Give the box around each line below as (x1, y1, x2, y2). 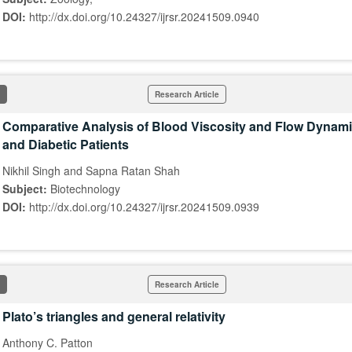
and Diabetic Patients (2, 135, 129, 153)
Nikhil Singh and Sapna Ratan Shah (2, 163, 180, 178)
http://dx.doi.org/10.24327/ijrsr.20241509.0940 (29, 9, 259, 24)
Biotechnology (50, 181, 120, 196)
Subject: (2, 181, 50, 196)
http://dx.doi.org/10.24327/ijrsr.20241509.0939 (29, 199, 259, 214)
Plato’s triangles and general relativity (2, 307, 225, 325)
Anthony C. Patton (2, 335, 93, 350)
